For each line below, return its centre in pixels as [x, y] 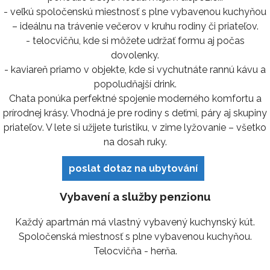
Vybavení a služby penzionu [135, 197]
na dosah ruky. [135, 142]
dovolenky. [135, 55]
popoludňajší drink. [135, 84]
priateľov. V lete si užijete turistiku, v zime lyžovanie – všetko [135, 127]
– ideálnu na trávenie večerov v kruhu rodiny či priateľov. [135, 26]
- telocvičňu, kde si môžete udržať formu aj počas [135, 40]
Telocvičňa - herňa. [135, 251]
